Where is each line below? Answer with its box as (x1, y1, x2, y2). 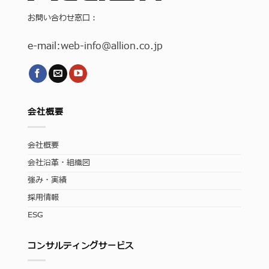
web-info (61, 39, 102, 54)
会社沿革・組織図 (28, 157, 91, 169)
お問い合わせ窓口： (28, 12, 98, 25)
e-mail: (28, 39, 61, 54)
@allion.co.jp (101, 39, 163, 54)
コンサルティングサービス (28, 239, 134, 252)
